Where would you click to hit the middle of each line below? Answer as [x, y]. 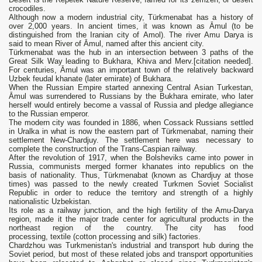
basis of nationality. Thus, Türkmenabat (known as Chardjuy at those [131, 175]
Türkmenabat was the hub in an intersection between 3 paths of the [131, 53]
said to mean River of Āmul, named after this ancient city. [106, 44]
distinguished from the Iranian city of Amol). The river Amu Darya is [131, 35]
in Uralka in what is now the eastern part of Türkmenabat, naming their [131, 132]
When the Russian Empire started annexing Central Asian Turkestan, [131, 88]
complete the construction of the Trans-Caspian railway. [103, 149]
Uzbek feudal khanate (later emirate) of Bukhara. [91, 79]
